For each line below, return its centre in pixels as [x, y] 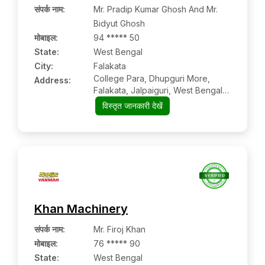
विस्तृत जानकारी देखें [132, 106]
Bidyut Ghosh [119, 23]
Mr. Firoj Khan [119, 229]
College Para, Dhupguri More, [152, 78]
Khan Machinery [81, 209]
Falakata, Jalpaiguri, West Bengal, [159, 90]
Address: [53, 80]
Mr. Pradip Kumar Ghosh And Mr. [156, 9]
